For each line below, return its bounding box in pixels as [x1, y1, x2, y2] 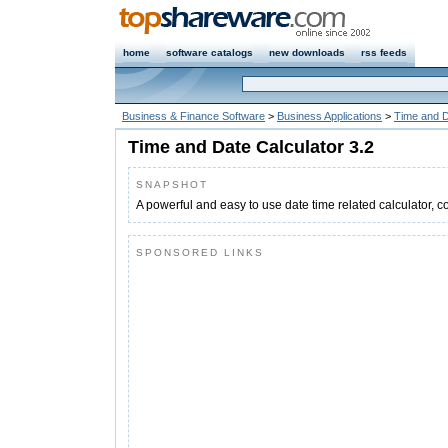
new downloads [269, 47, 345, 58]
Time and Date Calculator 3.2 [128, 137, 374, 157]
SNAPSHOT [136, 179, 208, 190]
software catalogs [166, 47, 253, 58]
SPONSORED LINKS [136, 247, 264, 258]
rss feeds [361, 47, 407, 58]
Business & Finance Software [122, 110, 265, 122]
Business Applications [277, 110, 382, 122]
